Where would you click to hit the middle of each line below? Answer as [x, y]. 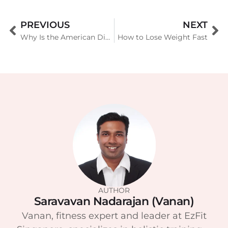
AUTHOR [114, 191]
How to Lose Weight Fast [163, 37]
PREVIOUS [45, 25]
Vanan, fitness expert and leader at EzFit [114, 216]
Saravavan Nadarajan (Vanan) [114, 202]
